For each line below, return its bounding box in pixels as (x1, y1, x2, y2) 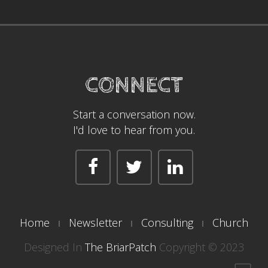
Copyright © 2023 (156, 240, 244, 254)
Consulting (141, 215, 193, 230)
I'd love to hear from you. (73, 123, 195, 137)
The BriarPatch (85, 240, 156, 254)
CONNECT (85, 72, 183, 99)
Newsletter (69, 215, 122, 230)
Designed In (24, 240, 85, 254)
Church (212, 215, 248, 230)
